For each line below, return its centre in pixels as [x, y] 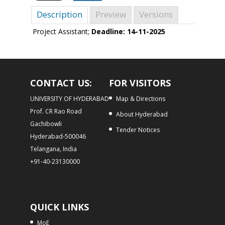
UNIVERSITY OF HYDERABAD [69, 99]
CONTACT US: [61, 83]
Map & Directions [140, 99]
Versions [156, 14]
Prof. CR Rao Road [56, 111]
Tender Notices [138, 130]
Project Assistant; [62, 31]
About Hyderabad [142, 115]
